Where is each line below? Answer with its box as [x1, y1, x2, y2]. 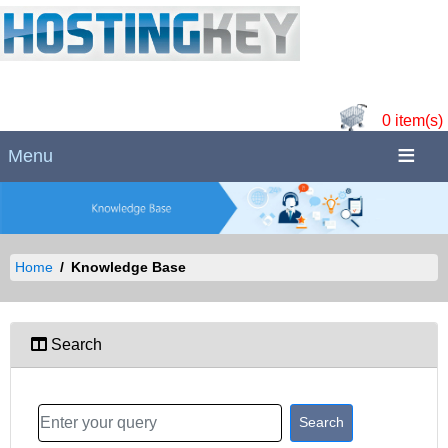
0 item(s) [382, 112, 443, 130]
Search [47, 335, 102, 353]
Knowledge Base [71, 258, 190, 275]
